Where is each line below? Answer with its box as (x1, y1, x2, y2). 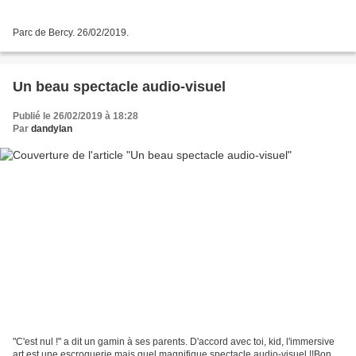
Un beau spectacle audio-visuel (13, 79, 226, 95)
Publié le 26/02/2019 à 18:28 (13, 110, 138, 122)
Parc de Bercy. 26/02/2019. (13, 27, 129, 39)
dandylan (31, 123, 72, 135)
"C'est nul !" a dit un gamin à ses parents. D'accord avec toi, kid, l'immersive (13, 335, 335, 347)
